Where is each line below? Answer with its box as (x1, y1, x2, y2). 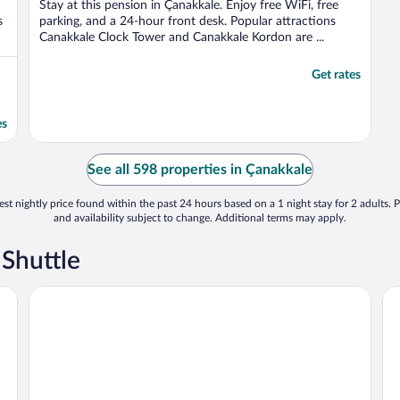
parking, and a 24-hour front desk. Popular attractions (39, 14, 336, 28)
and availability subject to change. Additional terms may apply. (54, 212, 346, 223)
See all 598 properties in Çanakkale (87, 162, 312, 177)
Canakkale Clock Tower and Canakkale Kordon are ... (39, 30, 324, 44)
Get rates (312, 68, 361, 81)
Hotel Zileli (28, 285, 96, 300)
